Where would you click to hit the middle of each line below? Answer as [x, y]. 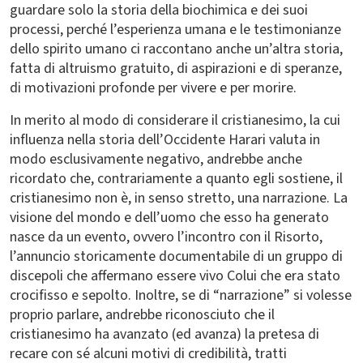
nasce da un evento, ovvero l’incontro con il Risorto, [166, 237]
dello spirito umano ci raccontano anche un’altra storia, [176, 49]
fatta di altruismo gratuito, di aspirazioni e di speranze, [176, 68]
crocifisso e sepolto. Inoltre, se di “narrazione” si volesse [181, 295]
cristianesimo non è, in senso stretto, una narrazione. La [179, 198]
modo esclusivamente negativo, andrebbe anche [156, 159]
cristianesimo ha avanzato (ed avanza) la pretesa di [164, 334]
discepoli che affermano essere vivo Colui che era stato [175, 276]
